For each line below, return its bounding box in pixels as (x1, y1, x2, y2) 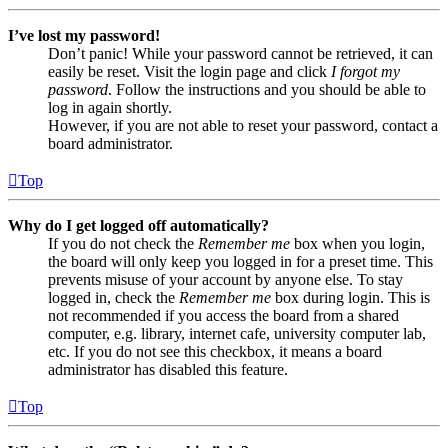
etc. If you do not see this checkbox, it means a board (48, 343, 382, 361)
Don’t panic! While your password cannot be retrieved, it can (48, 45, 433, 63)
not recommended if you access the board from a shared (48, 307, 399, 325)
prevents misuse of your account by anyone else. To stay (48, 271, 403, 289)
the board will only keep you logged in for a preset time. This (48, 253, 433, 271)
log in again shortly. (48, 99, 172, 117)
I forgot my (331, 63, 400, 81)
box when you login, (290, 235, 425, 253)
